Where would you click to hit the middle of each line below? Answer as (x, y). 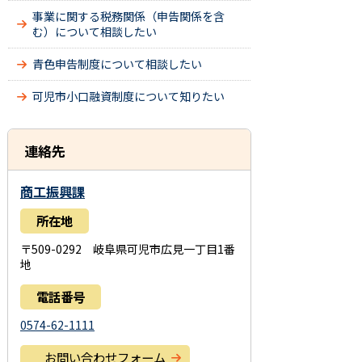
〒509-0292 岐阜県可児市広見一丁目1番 (128, 249)
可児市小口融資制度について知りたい (128, 96)
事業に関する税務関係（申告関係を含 (128, 16)
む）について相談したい (95, 32)
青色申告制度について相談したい (117, 64)
